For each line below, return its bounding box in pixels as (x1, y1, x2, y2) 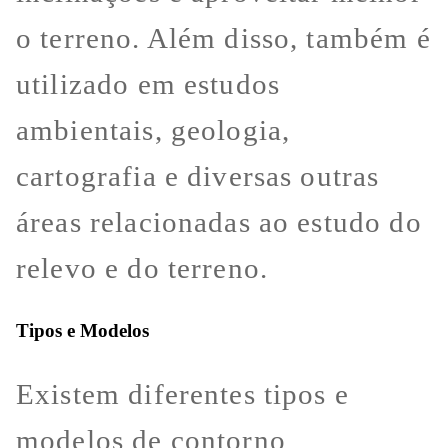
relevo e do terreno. (16, 252, 269, 285)
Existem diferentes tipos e (16, 377, 349, 410)
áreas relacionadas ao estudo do (16, 206, 422, 239)
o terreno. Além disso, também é (16, 22, 431, 55)
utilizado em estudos (16, 68, 281, 101)
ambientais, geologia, (16, 114, 291, 147)
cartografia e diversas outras (16, 160, 380, 193)
